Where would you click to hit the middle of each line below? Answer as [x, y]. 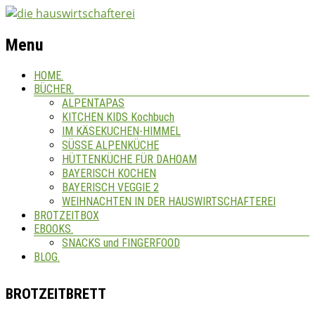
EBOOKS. [53, 229]
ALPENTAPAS [93, 103]
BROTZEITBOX [66, 215]
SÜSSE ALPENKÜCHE [110, 145]
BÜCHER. [54, 89]
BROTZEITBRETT [56, 294]
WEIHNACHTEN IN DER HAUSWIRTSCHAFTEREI [169, 201]
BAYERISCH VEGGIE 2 [110, 187]
